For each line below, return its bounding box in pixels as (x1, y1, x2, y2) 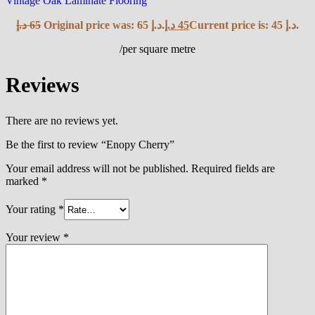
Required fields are (191, 162, 275, 175)
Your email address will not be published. (6, 162, 188, 175)
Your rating (6, 202, 58, 215)
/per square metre (120, 42, 195, 55)
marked (6, 175, 41, 188)
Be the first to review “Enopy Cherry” (6, 139, 174, 151)
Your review (6, 231, 63, 244)
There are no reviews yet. (6, 115, 118, 127)
